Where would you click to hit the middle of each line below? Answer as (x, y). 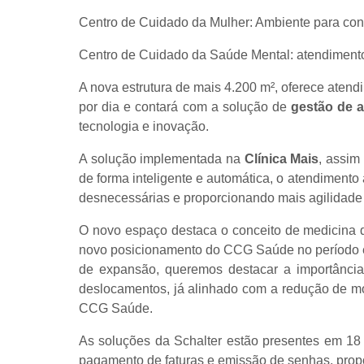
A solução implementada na (162, 159)
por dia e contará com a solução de (185, 107)
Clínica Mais (282, 159)
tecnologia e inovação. (144, 126)
